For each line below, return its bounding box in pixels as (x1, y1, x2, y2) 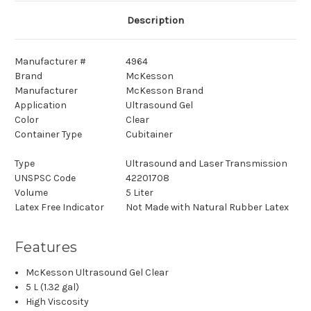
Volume (15, 187, 48, 199)
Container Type (15, 128, 82, 141)
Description (127, 14, 184, 27)
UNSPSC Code (15, 172, 76, 185)
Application (15, 99, 67, 112)
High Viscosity (26, 296, 90, 308)
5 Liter (126, 187, 153, 199)
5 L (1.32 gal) (26, 281, 80, 294)
